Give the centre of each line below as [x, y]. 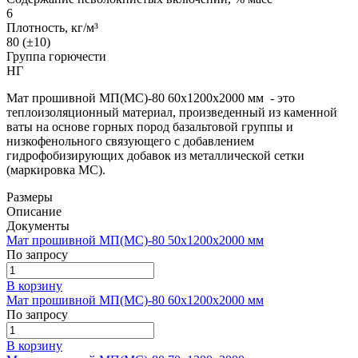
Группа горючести [56, 56]
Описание [34, 211]
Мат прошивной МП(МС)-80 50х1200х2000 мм [135, 240]
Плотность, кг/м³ [52, 27]
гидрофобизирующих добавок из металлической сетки [155, 155]
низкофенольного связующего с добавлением [130, 141]
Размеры [30, 197]
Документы [38, 225]
